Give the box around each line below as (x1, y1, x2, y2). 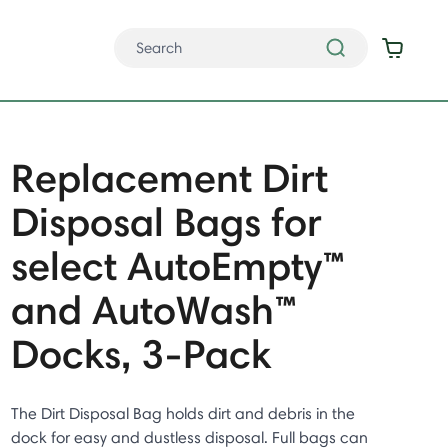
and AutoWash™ (10, 285, 298, 334)
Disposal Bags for (10, 197, 322, 246)
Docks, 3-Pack (10, 329, 271, 378)
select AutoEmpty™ (10, 241, 346, 290)
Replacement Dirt (10, 153, 328, 202)
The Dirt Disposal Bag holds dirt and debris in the (10, 404, 355, 423)
